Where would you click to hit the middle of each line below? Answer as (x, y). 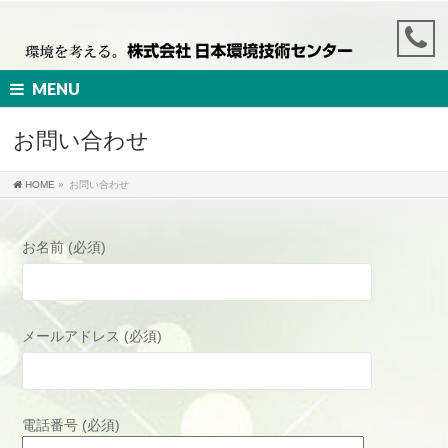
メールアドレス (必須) (92, 336)
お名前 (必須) (64, 247)
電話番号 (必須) (71, 425)
